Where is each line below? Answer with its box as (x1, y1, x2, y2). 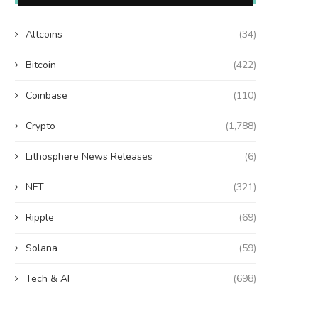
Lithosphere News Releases (26, 150, 153, 164)
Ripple (26, 211, 54, 225)
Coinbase (26, 89, 67, 103)
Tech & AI (26, 272, 70, 286)
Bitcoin (26, 58, 56, 72)
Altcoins (26, 28, 62, 42)
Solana (26, 241, 57, 256)
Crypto (26, 119, 55, 133)
